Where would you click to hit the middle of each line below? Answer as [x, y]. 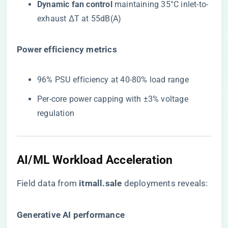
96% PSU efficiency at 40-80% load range [113, 80]
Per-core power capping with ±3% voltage [113, 99]
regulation [56, 113]
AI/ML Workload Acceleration [95, 160]
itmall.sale [101, 183]
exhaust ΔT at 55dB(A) [79, 19]
